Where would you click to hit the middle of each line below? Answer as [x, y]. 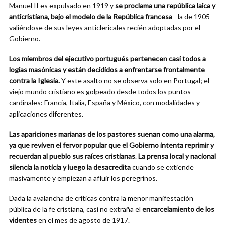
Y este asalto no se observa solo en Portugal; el [135, 81]
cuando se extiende [162, 167]
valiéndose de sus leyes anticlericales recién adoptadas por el [105, 27]
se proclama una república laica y [165, 5]
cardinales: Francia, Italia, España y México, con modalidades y [104, 103]
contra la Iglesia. [34, 81]
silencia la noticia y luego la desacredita [70, 167]
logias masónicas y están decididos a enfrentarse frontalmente [107, 70]
